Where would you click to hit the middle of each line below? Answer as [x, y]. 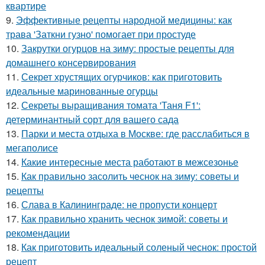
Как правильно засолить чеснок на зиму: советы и [130, 176]
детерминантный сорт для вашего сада [92, 119]
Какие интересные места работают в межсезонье [130, 162]
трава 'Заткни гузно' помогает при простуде [101, 34]
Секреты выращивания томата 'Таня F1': [111, 105]
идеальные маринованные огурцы [82, 91]
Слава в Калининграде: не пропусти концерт [119, 205]
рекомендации [38, 233]
